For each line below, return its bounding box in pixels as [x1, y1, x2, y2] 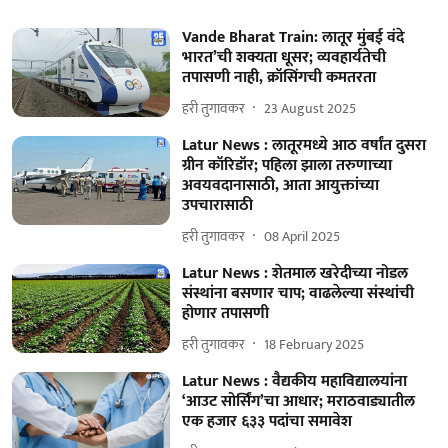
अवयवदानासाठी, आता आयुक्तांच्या [181, 172, 379, 199]
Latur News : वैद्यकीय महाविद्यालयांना [181, 368, 407, 395]
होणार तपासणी [181, 300, 269, 327]
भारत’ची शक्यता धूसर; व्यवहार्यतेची [181, 44, 386, 71]
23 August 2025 [263, 96, 356, 120]
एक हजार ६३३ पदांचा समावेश [181, 408, 352, 435]
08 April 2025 [263, 224, 340, 248]
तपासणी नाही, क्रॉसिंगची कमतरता [181, 64, 376, 91]
